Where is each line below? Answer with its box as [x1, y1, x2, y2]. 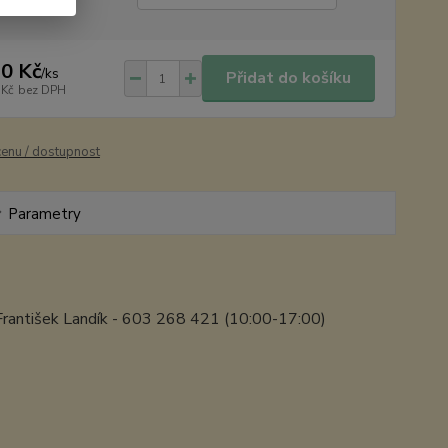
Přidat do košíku [225, 67, 351, 89]
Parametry [7, 204, 81, 224]
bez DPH [17, 81, 66, 98]
